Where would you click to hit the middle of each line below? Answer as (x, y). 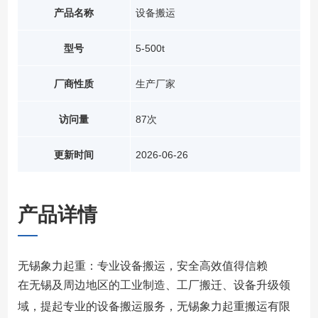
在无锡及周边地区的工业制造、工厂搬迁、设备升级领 (154, 285)
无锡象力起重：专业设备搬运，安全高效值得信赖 (142, 266)
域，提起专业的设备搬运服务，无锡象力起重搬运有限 (154, 307)
